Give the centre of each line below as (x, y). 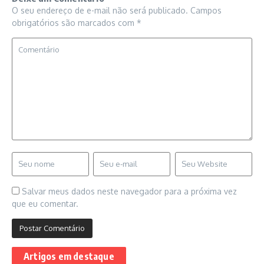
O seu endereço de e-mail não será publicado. (100, 10)
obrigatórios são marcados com (74, 22)
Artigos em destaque (69, 256)
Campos (206, 10)
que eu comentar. (45, 203)
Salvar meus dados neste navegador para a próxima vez (129, 191)
